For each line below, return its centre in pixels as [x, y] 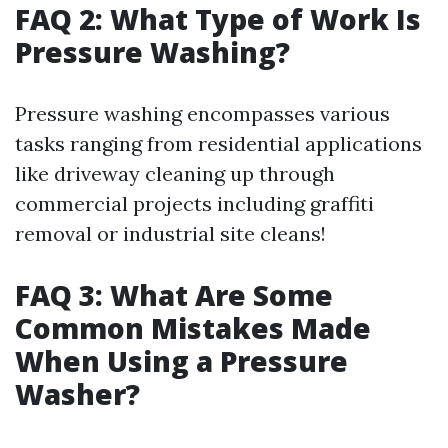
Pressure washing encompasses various [202, 113]
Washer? [77, 394]
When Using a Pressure [181, 361]
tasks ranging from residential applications [218, 143]
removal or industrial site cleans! [170, 233]
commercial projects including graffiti [194, 203]
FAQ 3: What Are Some [174, 295]
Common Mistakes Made [193, 328]
